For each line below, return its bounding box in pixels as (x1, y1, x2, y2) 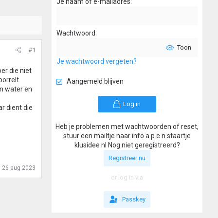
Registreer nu (109, 154, 145, 162)
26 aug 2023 (2, 164, 36, 172)
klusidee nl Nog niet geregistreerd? (74, 141, 180, 149)
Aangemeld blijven (67, 77, 124, 86)
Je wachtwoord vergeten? (56, 57, 137, 66)
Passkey (122, 196, 145, 203)
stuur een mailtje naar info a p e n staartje (63, 132, 191, 140)
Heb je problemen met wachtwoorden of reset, (55, 123, 199, 131)
